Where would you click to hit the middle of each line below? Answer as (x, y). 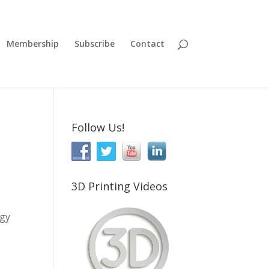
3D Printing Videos (120, 186)
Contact (147, 44)
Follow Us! (98, 127)
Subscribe (94, 44)
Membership (32, 44)
